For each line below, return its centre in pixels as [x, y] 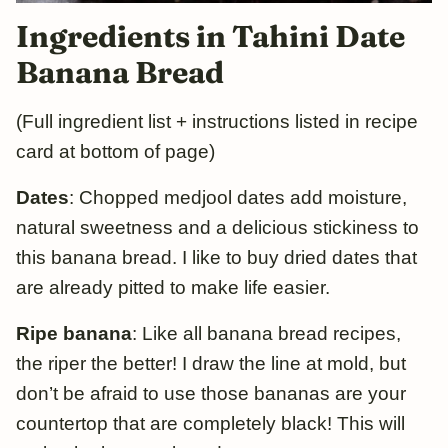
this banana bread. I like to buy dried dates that [216, 257]
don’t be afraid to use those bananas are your [211, 393]
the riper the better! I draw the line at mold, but [211, 363]
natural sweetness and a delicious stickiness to [217, 227]
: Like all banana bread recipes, [266, 333]
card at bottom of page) [115, 151]
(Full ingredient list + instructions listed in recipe [217, 121]
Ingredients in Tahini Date [210, 36]
